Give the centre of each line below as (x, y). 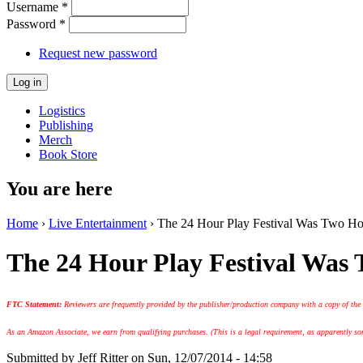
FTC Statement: (35, 304)
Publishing (66, 125)
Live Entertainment (98, 223)
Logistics (62, 110)
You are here (60, 188)
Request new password (98, 53)
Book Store (68, 154)
